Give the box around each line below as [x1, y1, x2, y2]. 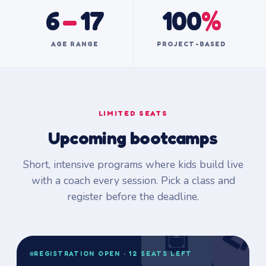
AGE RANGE [51, 40, 99, 48]
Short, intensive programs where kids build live [23, 157, 243, 172]
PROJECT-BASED [156, 40, 227, 48]
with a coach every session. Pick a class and [31, 173, 235, 188]
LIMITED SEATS [98, 109, 168, 118]
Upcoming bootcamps [48, 127, 218, 148]
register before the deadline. [67, 189, 199, 204]
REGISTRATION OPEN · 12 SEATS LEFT [34, 249, 193, 258]
